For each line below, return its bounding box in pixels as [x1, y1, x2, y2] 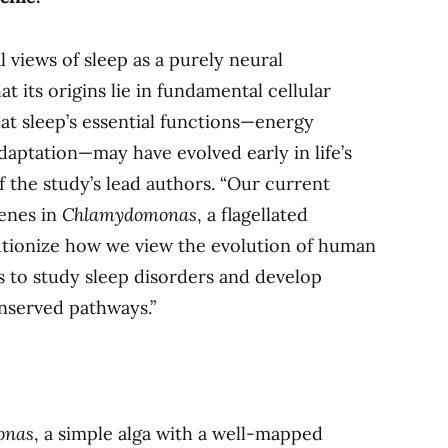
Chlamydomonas [62, 202, 197, 226]
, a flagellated [197, 202, 308, 226]
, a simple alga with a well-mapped [34, 421, 323, 445]
